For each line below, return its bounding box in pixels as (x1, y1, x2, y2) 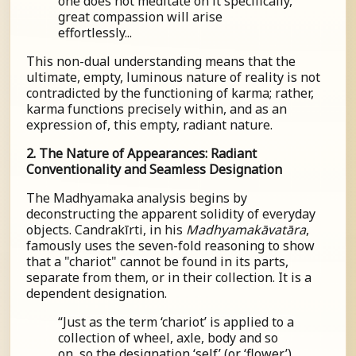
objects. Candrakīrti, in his (26, 221, 186, 238)
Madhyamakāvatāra (186, 221, 306, 238)
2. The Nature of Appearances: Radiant (26, 145, 257, 162)
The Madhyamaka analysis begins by (26, 189, 247, 207)
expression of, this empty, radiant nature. (26, 116, 273, 133)
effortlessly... (58, 24, 132, 41)
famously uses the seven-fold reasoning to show (26, 237, 315, 254)
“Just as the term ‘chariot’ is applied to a (58, 313, 294, 331)
